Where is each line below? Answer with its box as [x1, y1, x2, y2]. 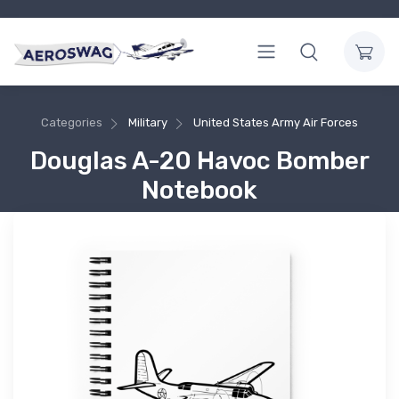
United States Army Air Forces [192, 116, 358, 130]
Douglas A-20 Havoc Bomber [29, 145, 370, 175]
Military [128, 116, 167, 130]
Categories [41, 116, 103, 130]
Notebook [142, 175, 257, 205]
